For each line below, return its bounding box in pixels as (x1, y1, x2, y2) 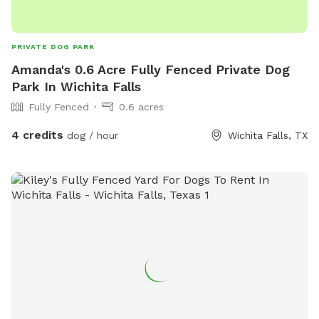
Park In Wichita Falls (11, 78, 141, 94)
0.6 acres (119, 100, 164, 113)
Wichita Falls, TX (228, 129, 308, 141)
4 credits (11, 127, 63, 142)
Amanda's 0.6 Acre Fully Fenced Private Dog (11, 61, 290, 77)
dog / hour (63, 129, 118, 141)
